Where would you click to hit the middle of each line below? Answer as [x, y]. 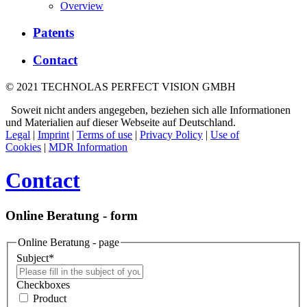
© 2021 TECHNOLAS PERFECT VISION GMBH [122, 87]
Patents [53, 32]
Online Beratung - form [72, 215]
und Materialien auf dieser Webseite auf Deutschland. [121, 122]
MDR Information [88, 147]
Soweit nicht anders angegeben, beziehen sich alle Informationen [148, 110]
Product [50, 299]
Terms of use [105, 135]
